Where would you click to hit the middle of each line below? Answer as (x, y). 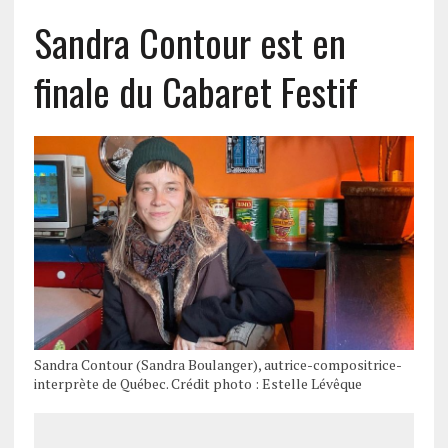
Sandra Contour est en (189, 41)
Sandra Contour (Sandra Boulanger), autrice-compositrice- (217, 364)
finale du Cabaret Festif (195, 90)
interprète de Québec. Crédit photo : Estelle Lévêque (197, 383)
